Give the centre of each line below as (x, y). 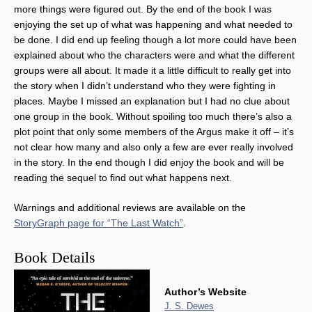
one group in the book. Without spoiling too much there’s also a (153, 116)
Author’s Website (205, 291)
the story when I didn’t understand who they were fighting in (145, 85)
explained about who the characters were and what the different (154, 55)
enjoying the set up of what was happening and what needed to (153, 24)
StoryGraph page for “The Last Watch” (99, 223)
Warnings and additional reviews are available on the (130, 207)
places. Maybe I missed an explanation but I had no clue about (152, 101)
